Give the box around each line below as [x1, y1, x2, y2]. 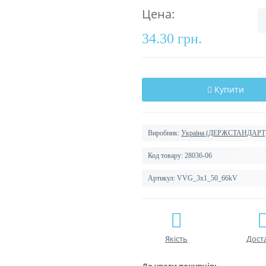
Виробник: [148, 129, 179, 137]
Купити [214, 84, 244, 95]
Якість [165, 233, 188, 244]
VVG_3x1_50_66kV [177, 174, 237, 182]
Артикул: [148, 174, 175, 182]
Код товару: [148, 151, 183, 160]
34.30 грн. [142, 31, 202, 46]
